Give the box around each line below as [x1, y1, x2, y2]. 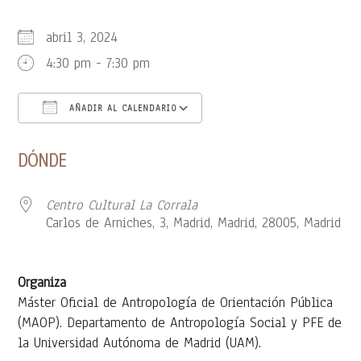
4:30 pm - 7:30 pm [46, 53, 151, 73]
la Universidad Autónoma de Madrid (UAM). [18, 333, 262, 352]
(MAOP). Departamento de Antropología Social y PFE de [18, 313, 342, 332]
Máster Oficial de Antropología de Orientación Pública [18, 293, 334, 312]
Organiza [18, 272, 67, 292]
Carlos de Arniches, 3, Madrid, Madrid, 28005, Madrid [46, 213, 342, 232]
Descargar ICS [46, 130, 127, 149]
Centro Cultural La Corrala [46, 195, 198, 214]
